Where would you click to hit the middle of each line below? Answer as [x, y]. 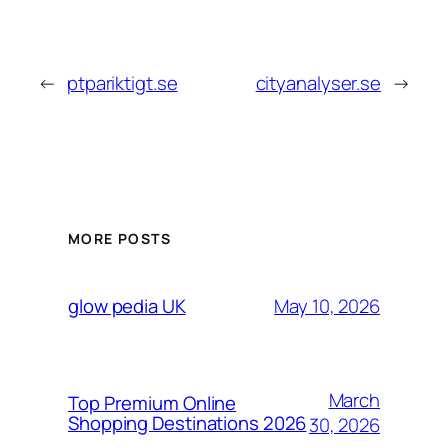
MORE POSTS [119, 239]
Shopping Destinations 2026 [187, 423]
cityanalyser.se [318, 82]
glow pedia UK [127, 306]
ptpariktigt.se [122, 82]
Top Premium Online [152, 403]
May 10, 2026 [327, 305]
